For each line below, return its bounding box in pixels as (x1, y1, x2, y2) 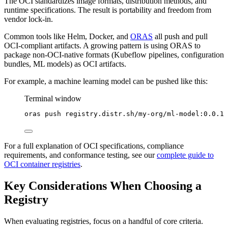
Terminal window (24, 94, 81, 103)
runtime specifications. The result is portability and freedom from (4, 5, 211, 14)
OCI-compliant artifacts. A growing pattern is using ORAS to (4, 41, 201, 50)
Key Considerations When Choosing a (4, 179, 202, 192)
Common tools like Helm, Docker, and (4, 32, 130, 41)
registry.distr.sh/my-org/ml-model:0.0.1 (65, 109, 224, 118)
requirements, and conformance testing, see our (4, 150, 157, 159)
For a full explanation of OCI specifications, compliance (4, 141, 184, 150)
